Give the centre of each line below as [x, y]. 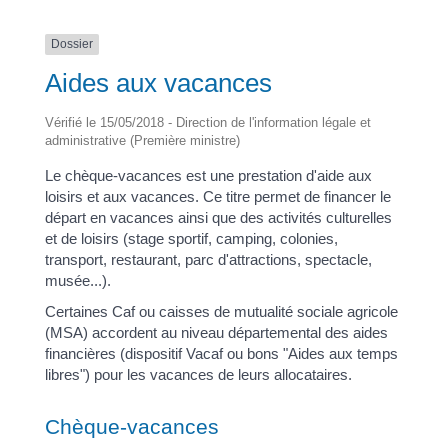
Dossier [71, 44]
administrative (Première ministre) [142, 140]
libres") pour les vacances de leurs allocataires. [198, 374]
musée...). [77, 280]
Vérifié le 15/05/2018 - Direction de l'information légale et [207, 122]
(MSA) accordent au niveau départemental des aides [216, 332]
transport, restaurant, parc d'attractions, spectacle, [208, 259]
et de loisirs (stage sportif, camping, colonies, [191, 238]
